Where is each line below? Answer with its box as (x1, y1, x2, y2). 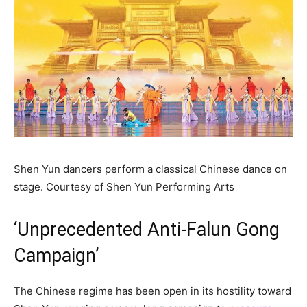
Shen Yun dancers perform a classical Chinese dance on (14, 162, 287, 176)
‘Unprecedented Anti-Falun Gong (14, 219, 280, 241)
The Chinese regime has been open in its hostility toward (14, 284, 291, 298)
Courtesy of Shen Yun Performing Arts (46, 180, 234, 194)
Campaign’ (14, 245, 99, 267)
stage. (14, 180, 46, 194)
